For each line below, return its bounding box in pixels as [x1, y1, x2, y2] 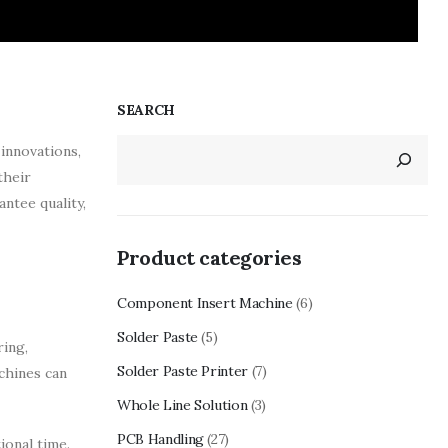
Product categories [117, 244, 301, 270]
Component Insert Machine [117, 293, 293, 312]
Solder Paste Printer [117, 361, 249, 380]
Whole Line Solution [117, 395, 248, 414]
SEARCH [117, 100, 175, 119]
